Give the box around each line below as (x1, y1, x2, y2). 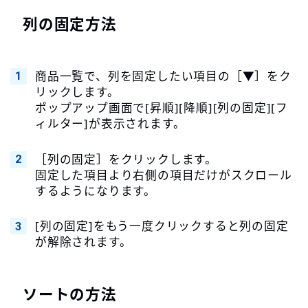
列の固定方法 (23, 13, 117, 34)
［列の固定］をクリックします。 (34, 151, 217, 167)
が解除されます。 (34, 234, 132, 250)
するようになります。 (34, 182, 156, 199)
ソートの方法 (23, 283, 117, 304)
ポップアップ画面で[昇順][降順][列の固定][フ (34, 99, 288, 115)
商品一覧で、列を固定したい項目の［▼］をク (34, 67, 291, 84)
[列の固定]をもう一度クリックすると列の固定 (34, 218, 289, 234)
